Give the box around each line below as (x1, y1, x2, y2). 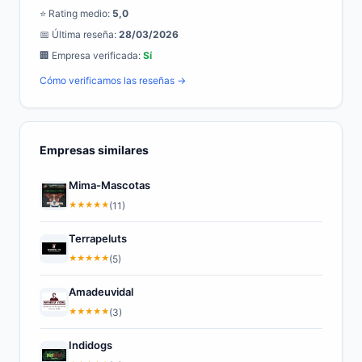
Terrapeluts (69, 232, 127, 245)
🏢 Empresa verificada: (40, 49, 143, 61)
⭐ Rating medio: (40, 7, 112, 19)
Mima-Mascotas (69, 179, 150, 192)
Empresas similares (40, 143, 149, 157)
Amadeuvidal (69, 285, 133, 298)
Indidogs (69, 339, 112, 351)
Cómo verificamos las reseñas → (40, 74, 186, 86)
